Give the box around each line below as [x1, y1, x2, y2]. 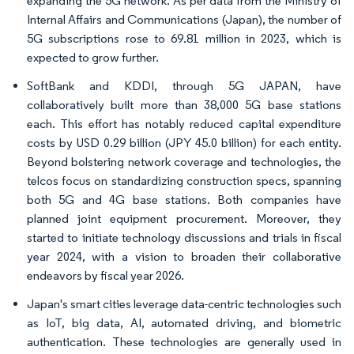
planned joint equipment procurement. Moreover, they [27, 211, 341, 226]
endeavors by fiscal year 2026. [27, 268, 184, 283]
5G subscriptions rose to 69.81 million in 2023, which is [27, 31, 341, 46]
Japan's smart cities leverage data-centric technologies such [27, 296, 341, 311]
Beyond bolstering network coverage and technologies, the [27, 154, 341, 169]
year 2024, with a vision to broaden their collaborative [27, 249, 341, 264]
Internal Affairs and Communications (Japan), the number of [27, 12, 341, 27]
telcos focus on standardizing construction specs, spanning [27, 173, 341, 188]
